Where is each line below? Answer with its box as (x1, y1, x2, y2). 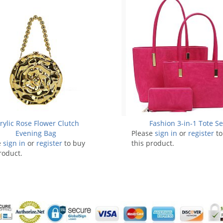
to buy (62, 138, 85, 148)
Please (131, 128, 155, 138)
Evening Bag (15, 128, 56, 138)
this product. (131, 138, 174, 148)
